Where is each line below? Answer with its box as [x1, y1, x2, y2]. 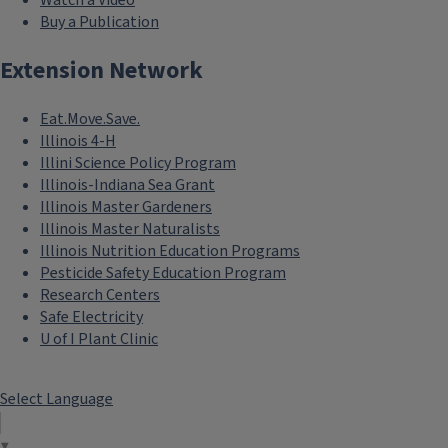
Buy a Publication [40, 11, 159, 34]
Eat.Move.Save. [40, 108, 140, 131]
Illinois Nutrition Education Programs [40, 240, 300, 263]
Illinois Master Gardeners [40, 196, 212, 219]
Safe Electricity [40, 306, 143, 329]
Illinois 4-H [40, 130, 116, 153]
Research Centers [40, 284, 160, 307]
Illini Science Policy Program [40, 152, 236, 175]
